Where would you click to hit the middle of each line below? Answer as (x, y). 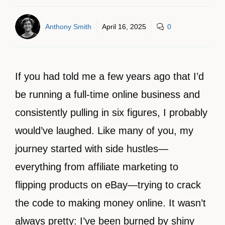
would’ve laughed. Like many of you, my (104, 131)
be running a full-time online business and (107, 94)
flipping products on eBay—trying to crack (108, 185)
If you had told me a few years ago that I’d (109, 76)
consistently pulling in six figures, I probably (111, 113)
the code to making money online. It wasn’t (110, 203)
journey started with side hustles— (92, 149)
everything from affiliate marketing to (97, 167)
